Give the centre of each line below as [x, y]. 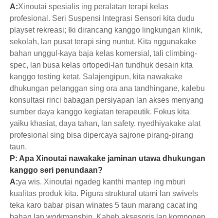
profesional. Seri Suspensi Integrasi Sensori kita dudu [102, 18]
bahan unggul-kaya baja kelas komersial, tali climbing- [103, 53]
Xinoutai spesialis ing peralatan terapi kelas [93, 6]
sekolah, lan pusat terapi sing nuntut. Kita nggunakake [103, 41]
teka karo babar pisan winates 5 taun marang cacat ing [104, 205]
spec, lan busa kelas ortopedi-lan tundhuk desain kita [101, 65]
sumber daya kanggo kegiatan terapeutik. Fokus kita [100, 111]
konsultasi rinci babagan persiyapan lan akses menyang [107, 100]
